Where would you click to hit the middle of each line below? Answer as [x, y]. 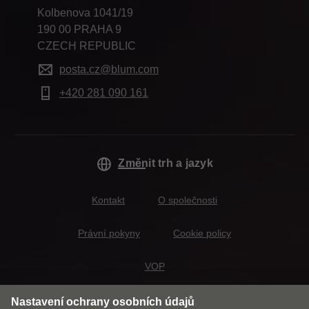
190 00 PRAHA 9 [79, 29]
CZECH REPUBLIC [87, 46]
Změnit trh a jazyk [166, 163]
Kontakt [108, 200]
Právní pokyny [109, 233]
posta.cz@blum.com [109, 69]
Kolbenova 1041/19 [85, 13]
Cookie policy [202, 233]
